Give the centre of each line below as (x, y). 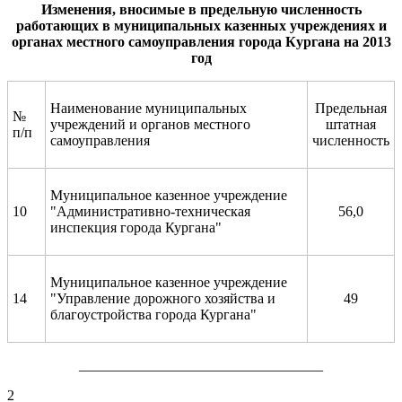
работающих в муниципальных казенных (153, 25)
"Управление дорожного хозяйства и (163, 298)
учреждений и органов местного (150, 124)
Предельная (351, 108)
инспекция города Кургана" (136, 227)
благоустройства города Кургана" (153, 314)
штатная (351, 124)
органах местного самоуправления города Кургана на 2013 (201, 41)
